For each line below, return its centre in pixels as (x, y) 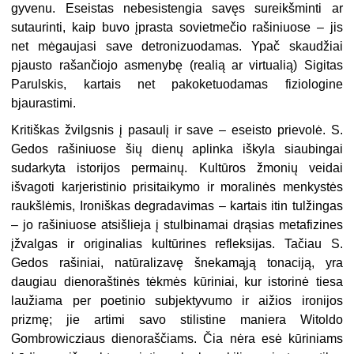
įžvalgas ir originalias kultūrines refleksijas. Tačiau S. (177, 244)
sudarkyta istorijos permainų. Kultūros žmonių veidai (177, 168)
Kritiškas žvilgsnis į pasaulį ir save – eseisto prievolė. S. (177, 130)
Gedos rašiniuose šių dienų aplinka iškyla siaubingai (177, 149)
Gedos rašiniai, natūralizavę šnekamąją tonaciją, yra (177, 263)
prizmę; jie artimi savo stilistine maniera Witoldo (177, 320)
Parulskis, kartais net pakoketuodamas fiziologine (177, 85)
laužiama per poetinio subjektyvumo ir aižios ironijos (177, 301)
